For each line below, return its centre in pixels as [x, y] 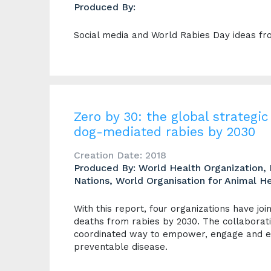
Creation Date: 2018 [120, 155]
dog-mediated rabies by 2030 [165, 132]
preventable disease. [121, 247]
